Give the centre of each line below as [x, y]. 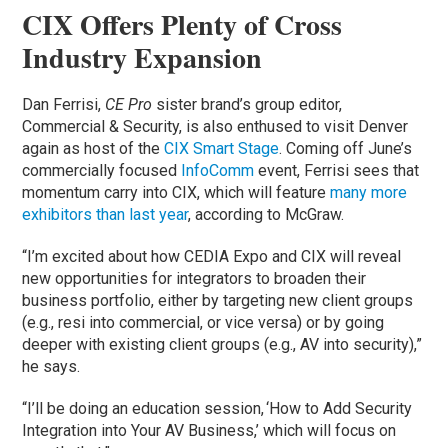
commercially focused [102, 170]
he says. [51, 366]
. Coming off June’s [346, 148]
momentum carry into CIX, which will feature [176, 192]
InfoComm [218, 170]
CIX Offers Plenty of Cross [182, 24]
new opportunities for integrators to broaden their [194, 278]
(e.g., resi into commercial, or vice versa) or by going [203, 322]
